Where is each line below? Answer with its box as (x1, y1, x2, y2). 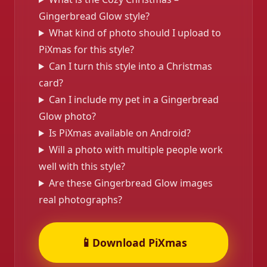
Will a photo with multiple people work (48, 143, 223, 156)
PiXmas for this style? (39, 43, 134, 56)
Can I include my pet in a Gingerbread (48, 93, 219, 106)
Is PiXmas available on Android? (48, 126, 191, 139)
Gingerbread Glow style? (39, 10, 150, 23)
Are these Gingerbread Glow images (48, 176, 213, 190)
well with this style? (39, 160, 125, 173)
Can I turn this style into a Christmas (48, 60, 212, 73)
